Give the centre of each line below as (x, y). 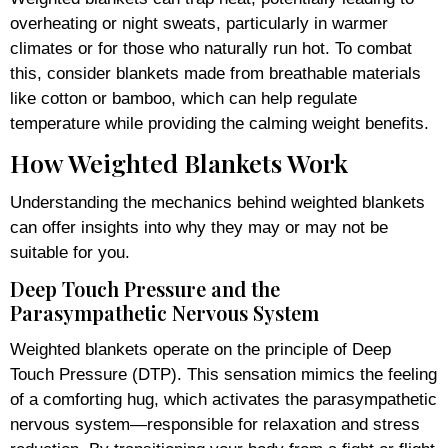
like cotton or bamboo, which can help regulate (183, 98)
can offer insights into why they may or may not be (199, 227)
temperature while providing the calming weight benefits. (219, 123)
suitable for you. (70, 252)
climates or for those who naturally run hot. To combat (211, 48)
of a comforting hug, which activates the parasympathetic (223, 399)
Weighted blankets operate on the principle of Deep (200, 349)
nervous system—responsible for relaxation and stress (215, 424)
